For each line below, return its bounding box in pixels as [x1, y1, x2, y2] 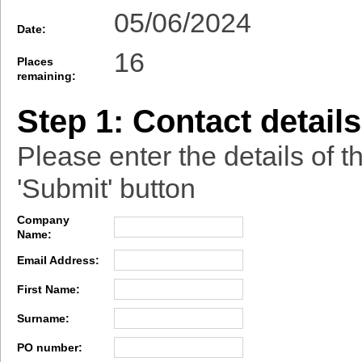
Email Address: [17, 254, 99, 267]
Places [17, 55, 53, 69]
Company [17, 213, 69, 227]
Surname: [17, 312, 69, 326]
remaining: [17, 69, 76, 83]
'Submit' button [17, 173, 196, 204]
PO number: [17, 341, 82, 355]
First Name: [17, 283, 80, 297]
